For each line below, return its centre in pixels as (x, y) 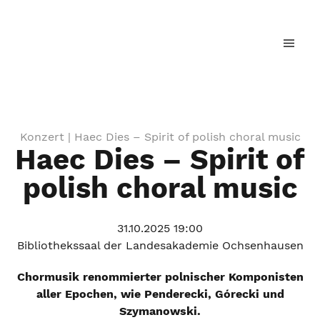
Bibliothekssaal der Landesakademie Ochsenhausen (160, 245)
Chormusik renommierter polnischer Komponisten (160, 277)
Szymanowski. (160, 311)
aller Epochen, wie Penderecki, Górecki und (160, 294)
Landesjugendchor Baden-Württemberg (148, 53)
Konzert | (47, 137)
